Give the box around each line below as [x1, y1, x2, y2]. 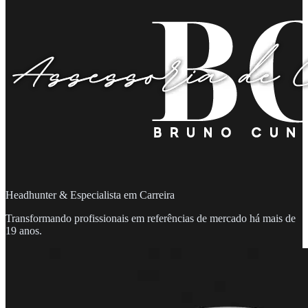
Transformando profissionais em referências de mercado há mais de [5, 212, 296, 224]
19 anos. [5, 225, 42, 236]
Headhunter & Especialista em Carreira [5, 189, 175, 201]
